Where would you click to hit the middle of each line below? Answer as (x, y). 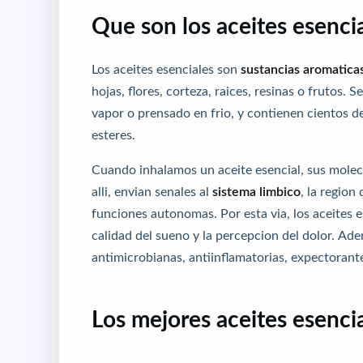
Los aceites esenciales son (166, 69)
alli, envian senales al (152, 192)
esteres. (113, 135)
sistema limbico (256, 192)
